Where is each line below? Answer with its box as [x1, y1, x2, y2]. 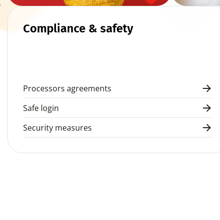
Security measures [23, 122, 92, 133]
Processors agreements [23, 83, 111, 94]
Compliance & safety [23, 22, 133, 35]
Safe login [23, 103, 59, 113]
